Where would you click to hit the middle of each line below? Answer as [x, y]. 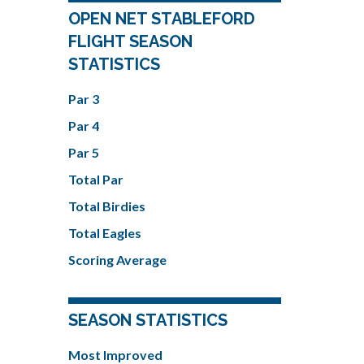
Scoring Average [117, 259]
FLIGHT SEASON [130, 41]
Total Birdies [106, 206]
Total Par [95, 179]
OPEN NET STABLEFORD [161, 18]
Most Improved [115, 354]
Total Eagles [104, 232]
